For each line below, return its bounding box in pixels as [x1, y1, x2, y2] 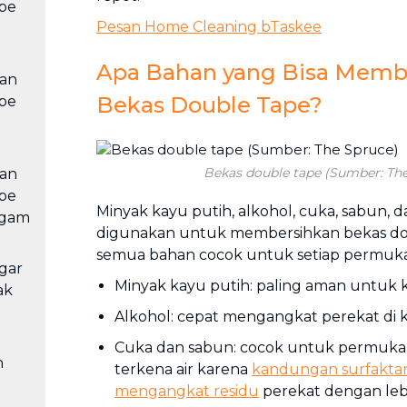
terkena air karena [114, 361, 252, 378]
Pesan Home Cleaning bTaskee [96, 18, 322, 35]
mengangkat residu [114, 382, 259, 400]
